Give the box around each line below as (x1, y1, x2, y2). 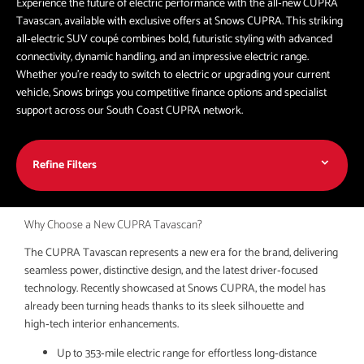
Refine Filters (32, 156, 97, 175)
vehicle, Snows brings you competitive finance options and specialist (16, 84, 327, 102)
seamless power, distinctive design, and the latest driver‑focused (24, 262, 318, 280)
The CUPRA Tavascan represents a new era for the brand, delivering (24, 244, 338, 262)
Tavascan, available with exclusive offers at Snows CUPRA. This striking (16, 12, 343, 31)
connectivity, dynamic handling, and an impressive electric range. (16, 48, 309, 67)
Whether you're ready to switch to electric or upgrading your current (16, 66, 330, 84)
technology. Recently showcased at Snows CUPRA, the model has (24, 279, 326, 298)
